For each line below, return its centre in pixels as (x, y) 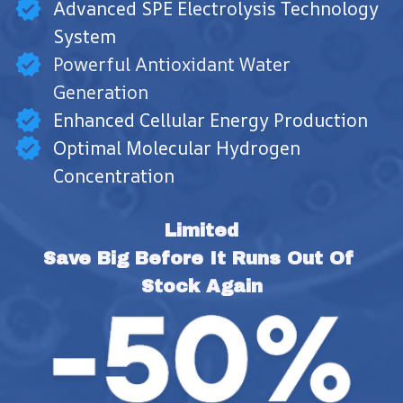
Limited (201, 230)
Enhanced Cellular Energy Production (210, 120)
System (85, 36)
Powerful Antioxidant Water (172, 64)
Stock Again (201, 286)
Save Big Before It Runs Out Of (198, 258)
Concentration (114, 175)
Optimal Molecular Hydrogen (177, 148)
